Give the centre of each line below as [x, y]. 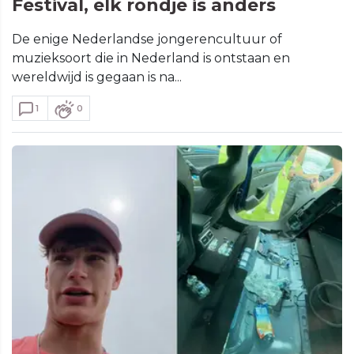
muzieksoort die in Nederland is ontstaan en [151, 58]
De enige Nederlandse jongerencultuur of [147, 39]
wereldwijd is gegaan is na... [97, 77]
